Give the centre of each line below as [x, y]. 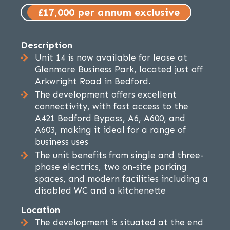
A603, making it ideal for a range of [110, 130]
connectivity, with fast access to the [112, 107]
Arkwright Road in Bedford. [93, 81]
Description [46, 45]
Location [40, 210]
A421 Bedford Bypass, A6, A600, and [110, 118]
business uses [62, 142]
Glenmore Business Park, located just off [119, 70]
